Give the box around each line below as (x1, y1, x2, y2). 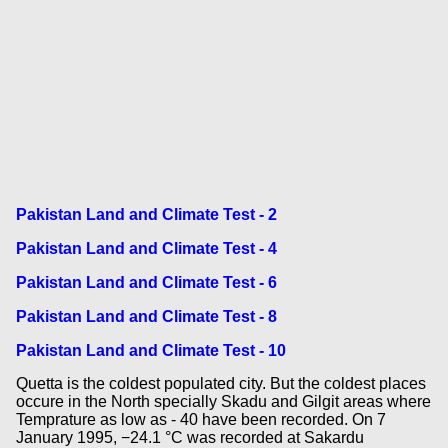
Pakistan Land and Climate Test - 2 (15, 206, 277, 224)
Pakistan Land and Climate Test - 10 (15, 341, 286, 359)
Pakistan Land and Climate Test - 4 (15, 240, 277, 258)
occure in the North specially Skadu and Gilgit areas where (15, 393, 431, 411)
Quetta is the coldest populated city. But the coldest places (15, 375, 426, 393)
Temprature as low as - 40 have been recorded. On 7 (15, 411, 386, 429)
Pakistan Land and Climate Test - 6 (15, 273, 277, 291)
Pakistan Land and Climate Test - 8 (15, 307, 277, 325)
